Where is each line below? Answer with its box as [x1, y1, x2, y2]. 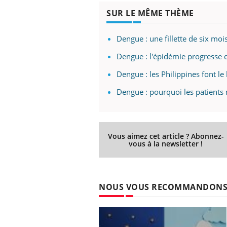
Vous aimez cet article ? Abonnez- [107, 131, 224, 141]
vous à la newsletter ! [129, 138, 203, 148]
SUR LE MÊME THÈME [106, 7, 194, 19]
